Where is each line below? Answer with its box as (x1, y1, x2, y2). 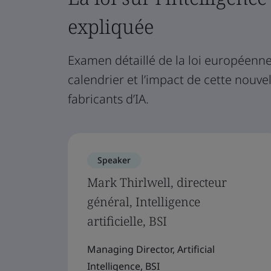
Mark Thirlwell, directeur (87, 174, 227, 191)
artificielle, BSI (87, 213, 167, 229)
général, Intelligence (87, 194, 200, 210)
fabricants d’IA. (68, 91, 149, 107)
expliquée (68, 13, 154, 39)
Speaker (97, 154, 131, 166)
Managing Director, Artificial (87, 243, 215, 256)
